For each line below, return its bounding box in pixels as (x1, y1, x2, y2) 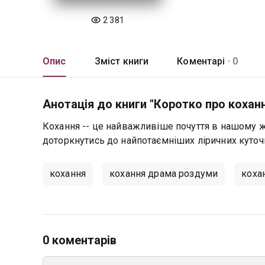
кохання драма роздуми (109, 168, 218, 179)
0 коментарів (43, 233, 117, 247)
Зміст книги (94, 56, 149, 67)
